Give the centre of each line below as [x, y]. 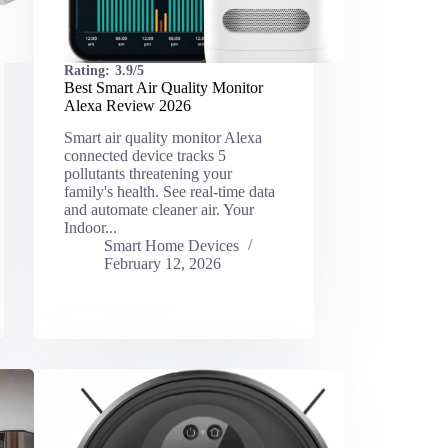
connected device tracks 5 [144, 156]
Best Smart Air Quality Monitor [163, 87]
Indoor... [90, 228]
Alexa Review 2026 [127, 105]
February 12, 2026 [162, 264]
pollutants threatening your [147, 174]
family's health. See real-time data [169, 192]
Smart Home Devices [171, 246]
